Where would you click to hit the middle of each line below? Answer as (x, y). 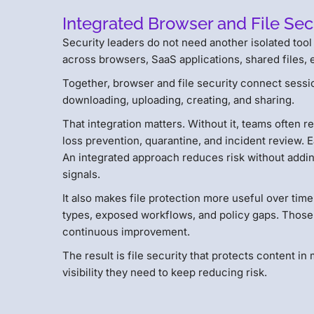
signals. (82, 175)
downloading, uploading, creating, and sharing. (179, 100)
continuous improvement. (127, 232)
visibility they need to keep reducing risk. (165, 273)
